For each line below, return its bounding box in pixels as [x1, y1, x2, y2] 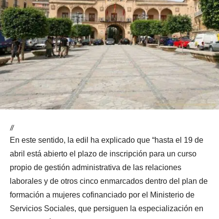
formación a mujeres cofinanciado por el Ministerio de [10, 191, 195, 199]
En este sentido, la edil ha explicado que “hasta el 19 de [10, 136, 203, 145]
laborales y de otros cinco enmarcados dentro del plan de [10, 177, 208, 186]
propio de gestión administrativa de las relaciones [10, 163, 181, 172]
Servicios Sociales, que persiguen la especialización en [10, 204, 203, 213]
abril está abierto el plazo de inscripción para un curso [10, 150, 197, 158]
